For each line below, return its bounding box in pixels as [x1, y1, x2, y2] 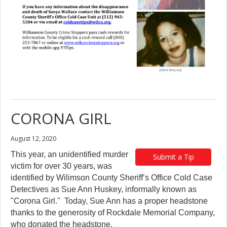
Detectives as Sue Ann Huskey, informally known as [11, 185, 197, 194]
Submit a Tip [153, 152, 194, 162]
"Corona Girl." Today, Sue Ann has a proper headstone [11, 197, 208, 206]
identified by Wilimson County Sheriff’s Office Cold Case [11, 173, 212, 182]
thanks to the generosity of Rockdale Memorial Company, [11, 208, 215, 217]
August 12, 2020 [11, 134, 56, 143]
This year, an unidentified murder [11, 150, 128, 159]
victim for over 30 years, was [11, 162, 112, 171]
